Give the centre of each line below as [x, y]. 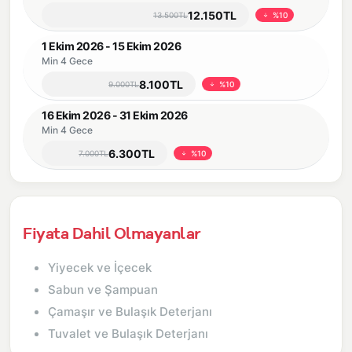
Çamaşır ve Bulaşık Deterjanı [130, 312]
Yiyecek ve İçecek [100, 268]
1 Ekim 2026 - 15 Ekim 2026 [111, 46]
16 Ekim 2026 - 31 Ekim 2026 [115, 115]
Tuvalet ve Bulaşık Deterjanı [128, 334]
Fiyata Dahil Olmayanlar [112, 233]
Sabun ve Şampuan [103, 290]
